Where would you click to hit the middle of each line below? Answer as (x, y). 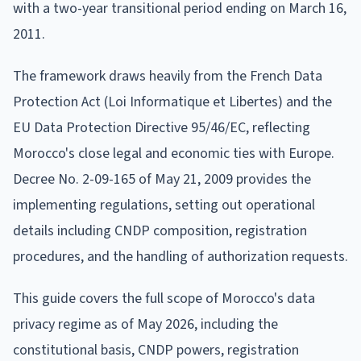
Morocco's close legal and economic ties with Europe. (174, 153)
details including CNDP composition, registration (160, 230)
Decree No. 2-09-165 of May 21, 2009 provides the (162, 179)
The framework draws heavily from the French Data (168, 76)
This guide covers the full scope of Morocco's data (164, 298)
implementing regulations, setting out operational (164, 205)
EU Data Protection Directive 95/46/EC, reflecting (162, 127)
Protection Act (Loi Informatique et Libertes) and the (172, 102)
